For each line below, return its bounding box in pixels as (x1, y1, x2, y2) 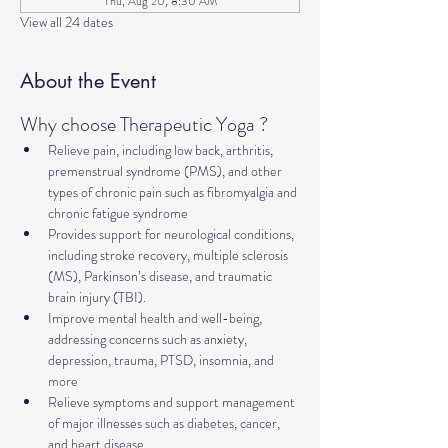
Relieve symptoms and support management (48, 392, 298, 412)
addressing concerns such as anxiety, (48, 329, 250, 349)
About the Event (20, 68, 156, 94)
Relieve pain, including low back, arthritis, (48, 140, 276, 160)
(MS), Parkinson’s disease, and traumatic (48, 266, 275, 286)
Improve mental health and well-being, (48, 308, 265, 328)
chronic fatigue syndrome (48, 203, 188, 223)
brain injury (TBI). (48, 287, 146, 307)
